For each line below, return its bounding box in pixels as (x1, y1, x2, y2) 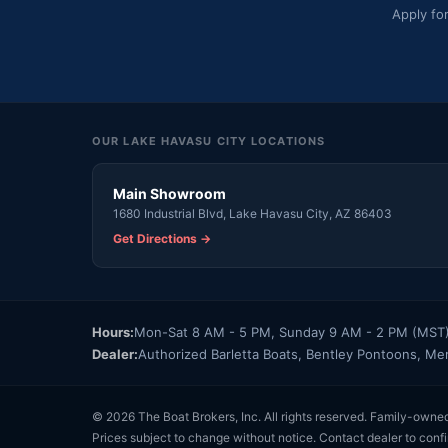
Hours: (92, 323, 134, 340)
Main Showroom (113, 184, 226, 202)
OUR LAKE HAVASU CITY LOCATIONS (92, 133, 325, 148)
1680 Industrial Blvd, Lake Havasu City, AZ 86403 (113, 205, 392, 221)
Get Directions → (113, 230, 211, 246)
